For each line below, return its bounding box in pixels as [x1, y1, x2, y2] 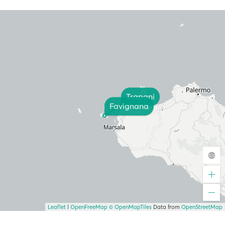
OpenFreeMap [70, 203, 107, 210]
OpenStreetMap [181, 203, 222, 210]
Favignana [109, 101, 149, 111]
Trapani [126, 91, 155, 102]
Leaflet [48, 203, 66, 210]
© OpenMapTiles [109, 203, 152, 210]
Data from [152, 203, 181, 210]
